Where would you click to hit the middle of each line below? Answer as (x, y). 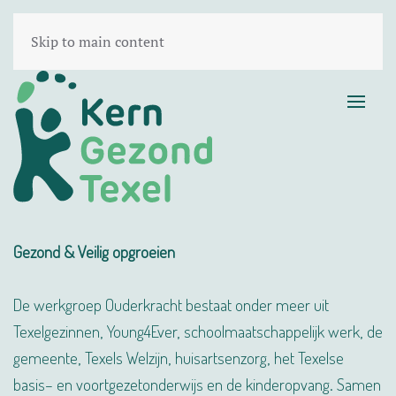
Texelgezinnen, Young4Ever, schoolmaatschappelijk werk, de (198, 331)
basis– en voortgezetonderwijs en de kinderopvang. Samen (197, 384)
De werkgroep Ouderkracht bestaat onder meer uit (171, 304)
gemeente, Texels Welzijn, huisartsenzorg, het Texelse (179, 357)
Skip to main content (98, 42)
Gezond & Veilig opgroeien (94, 251)
